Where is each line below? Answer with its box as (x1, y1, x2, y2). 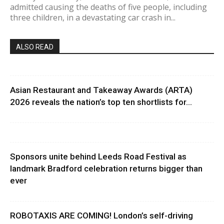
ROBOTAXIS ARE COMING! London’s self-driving (10, 210, 193, 221)
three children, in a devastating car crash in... (10, 12, 175, 23)
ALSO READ (16, 43, 53, 51)
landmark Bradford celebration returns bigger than (10, 163, 202, 174)
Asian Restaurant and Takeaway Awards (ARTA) (10, 85, 192, 95)
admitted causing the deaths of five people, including (10, 1, 207, 13)
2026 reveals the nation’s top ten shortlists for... (10, 97, 192, 107)
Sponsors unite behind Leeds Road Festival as (10, 151, 186, 162)
